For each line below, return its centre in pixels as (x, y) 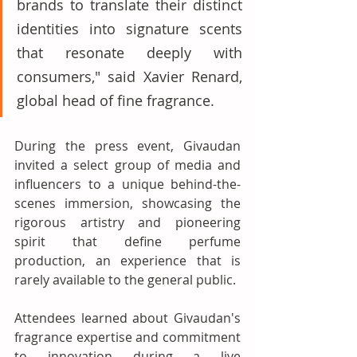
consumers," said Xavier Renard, (129, 76)
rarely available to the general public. (127, 280)
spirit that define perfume (127, 241)
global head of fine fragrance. (118, 100)
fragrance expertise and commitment (127, 337)
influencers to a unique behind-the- (127, 184)
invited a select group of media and (127, 165)
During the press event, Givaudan (127, 146)
